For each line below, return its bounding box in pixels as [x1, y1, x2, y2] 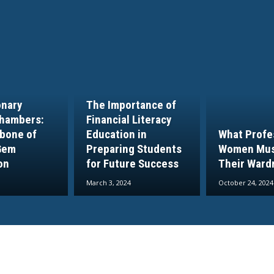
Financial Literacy [86, 113, 172, 127]
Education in [86, 127, 147, 142]
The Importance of [86, 98, 177, 113]
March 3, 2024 [86, 178, 131, 188]
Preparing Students [86, 142, 182, 157]
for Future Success [86, 157, 179, 171]
